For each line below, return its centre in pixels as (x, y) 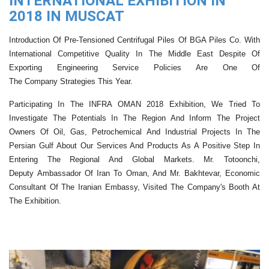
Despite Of (236, 53)
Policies (174, 67)
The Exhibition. (35, 201)
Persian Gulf (33, 145)
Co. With (243, 40)
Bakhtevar (201, 173)
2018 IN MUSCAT (67, 16)
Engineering (77, 67)
